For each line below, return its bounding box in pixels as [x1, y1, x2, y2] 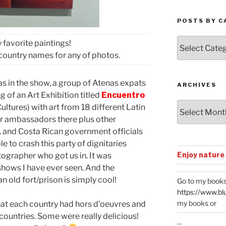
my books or [177, 199, 216, 208]
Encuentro [101, 90, 145, 100]
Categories [176, 59, 218, 68]
